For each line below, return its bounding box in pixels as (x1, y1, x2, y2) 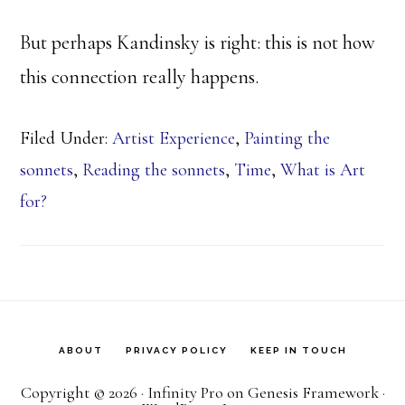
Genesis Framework (247, 382, 379, 403)
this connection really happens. (20, 65, 259, 89)
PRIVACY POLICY (125, 345, 228, 356)
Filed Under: (20, 127, 113, 150)
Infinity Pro (146, 382, 223, 403)
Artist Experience (112, 127, 236, 150)
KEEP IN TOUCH (250, 345, 347, 356)
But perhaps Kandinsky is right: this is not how (20, 31, 376, 55)
